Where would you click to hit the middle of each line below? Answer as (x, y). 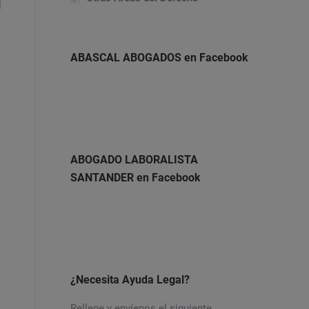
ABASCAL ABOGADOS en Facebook (159, 58)
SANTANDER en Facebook (136, 178)
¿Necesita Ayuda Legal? (130, 280)
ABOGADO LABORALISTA (134, 160)
